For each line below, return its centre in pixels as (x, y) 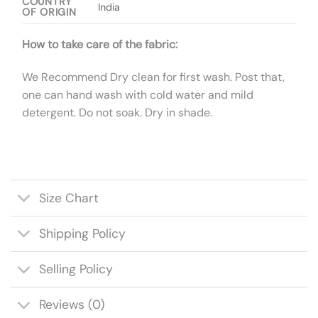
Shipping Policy (83, 234)
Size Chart (69, 198)
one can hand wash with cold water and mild (138, 94)
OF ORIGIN (49, 12)
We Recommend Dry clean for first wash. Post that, (153, 77)
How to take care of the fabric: (100, 45)
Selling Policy (76, 269)
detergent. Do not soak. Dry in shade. (117, 112)
